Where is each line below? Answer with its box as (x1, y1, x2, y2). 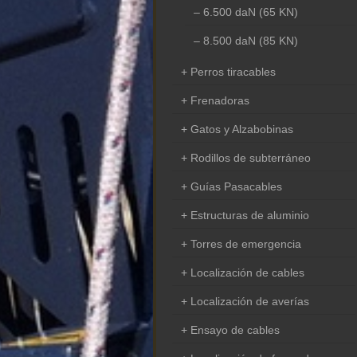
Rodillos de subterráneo (190, 151, 311, 164)
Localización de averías (190, 294, 309, 308)
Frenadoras (190, 93, 249, 107)
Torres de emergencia (190, 237, 301, 250)
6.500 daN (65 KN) (202, 5, 298, 18)
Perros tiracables (190, 65, 276, 78)
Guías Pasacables (190, 179, 282, 193)
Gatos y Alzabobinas (190, 122, 293, 135)
